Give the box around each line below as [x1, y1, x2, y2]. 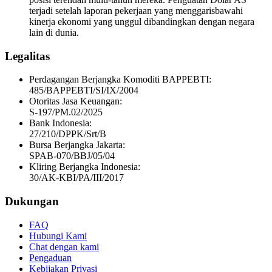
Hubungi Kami [29, 230, 87, 241]
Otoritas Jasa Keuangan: [29, 96, 122, 107]
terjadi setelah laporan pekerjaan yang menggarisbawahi [29, 5, 243, 16]
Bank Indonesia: [29, 118, 92, 129]
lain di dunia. [29, 27, 79, 38]
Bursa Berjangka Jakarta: [29, 140, 125, 151]
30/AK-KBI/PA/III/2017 [29, 172, 124, 183]
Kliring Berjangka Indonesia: [29, 161, 140, 172]
